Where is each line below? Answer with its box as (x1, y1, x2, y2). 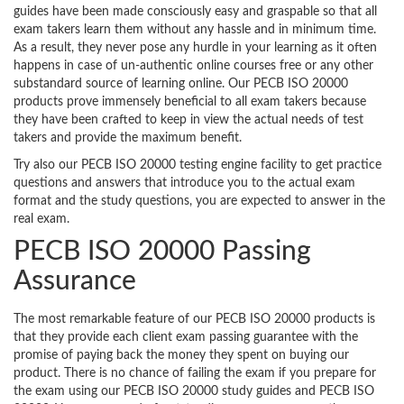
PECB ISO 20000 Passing (14, 238, 311, 266)
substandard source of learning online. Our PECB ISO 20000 (14, 78, 348, 91)
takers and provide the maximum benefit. (14, 132, 242, 145)
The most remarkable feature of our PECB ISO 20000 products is (14, 313, 375, 326)
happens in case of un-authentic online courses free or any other (14, 60, 373, 73)
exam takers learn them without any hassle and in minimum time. (14, 23, 376, 37)
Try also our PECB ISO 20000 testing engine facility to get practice (14, 159, 381, 172)
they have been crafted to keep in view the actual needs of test (14, 114, 363, 127)
